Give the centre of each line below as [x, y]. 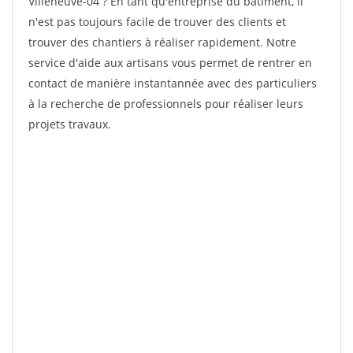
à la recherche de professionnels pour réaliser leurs [166, 104]
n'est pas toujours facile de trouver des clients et [157, 22]
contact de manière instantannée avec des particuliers [173, 83]
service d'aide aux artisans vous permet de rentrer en [170, 63]
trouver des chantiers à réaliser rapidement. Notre [162, 42]
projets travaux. [70, 124]
